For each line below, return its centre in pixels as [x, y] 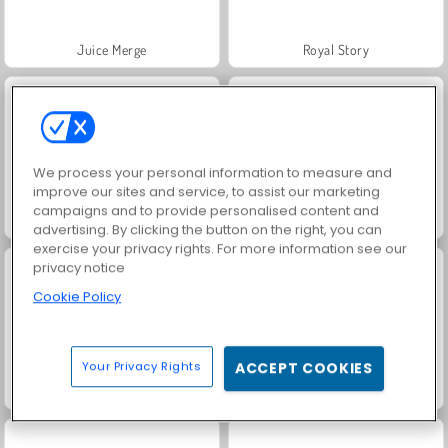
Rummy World [112, 220]
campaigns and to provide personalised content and [206, 210]
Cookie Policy [77, 296]
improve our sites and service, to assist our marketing [207, 191]
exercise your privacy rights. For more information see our [220, 248]
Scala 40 [336, 220]
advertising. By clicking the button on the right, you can [208, 229]
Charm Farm [112, 391]
